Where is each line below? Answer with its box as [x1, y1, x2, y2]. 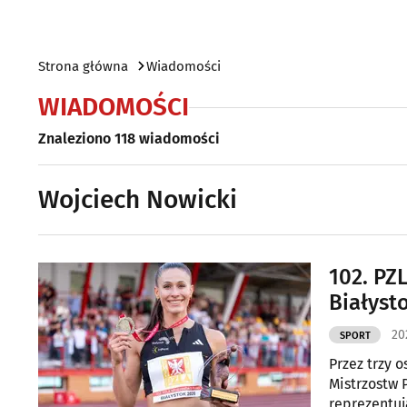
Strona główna [38, 58, 128, 74]
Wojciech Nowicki [38, 184, 237, 214]
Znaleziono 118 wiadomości [38, 130, 220, 147]
